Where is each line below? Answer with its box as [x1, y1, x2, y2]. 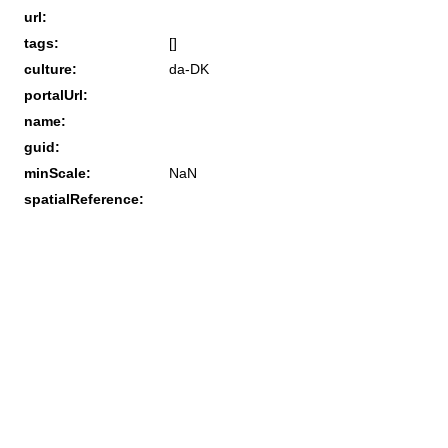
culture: [24, 60, 77, 77]
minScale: [24, 164, 91, 181]
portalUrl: [24, 86, 88, 103]
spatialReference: [24, 190, 144, 207]
